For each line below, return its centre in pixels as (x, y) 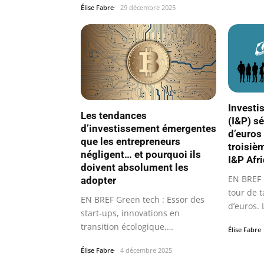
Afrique (243, 219)
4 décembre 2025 (146, 250)
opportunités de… (116, 240)
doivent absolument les (135, 168)
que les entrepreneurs (131, 142)
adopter (98, 181)
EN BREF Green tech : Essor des (143, 200)
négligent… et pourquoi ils (141, 155)
